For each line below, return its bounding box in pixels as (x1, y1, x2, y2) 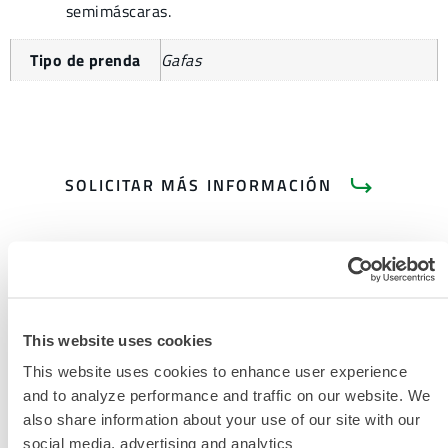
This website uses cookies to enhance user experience (23, 362, 407, 380)
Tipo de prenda (30, 48, 141, 72)
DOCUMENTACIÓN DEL (108, 353, 340, 385)
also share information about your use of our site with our (23, 410, 420, 428)
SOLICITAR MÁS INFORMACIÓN (64, 173, 333, 198)
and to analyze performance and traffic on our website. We (23, 386, 431, 404)
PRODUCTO (166, 372, 282, 404)
